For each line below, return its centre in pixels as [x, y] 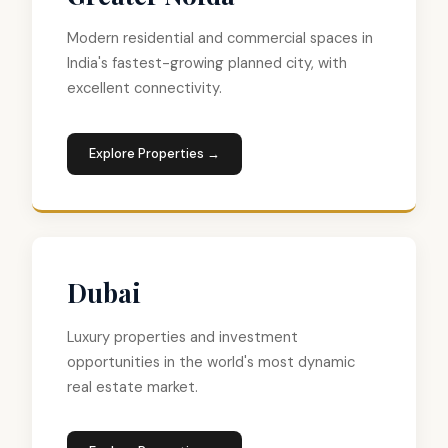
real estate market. [133, 386]
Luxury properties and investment [183, 336]
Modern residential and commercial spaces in [220, 38]
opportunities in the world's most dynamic [211, 361]
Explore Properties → [155, 153]
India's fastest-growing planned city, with [207, 63]
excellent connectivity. [145, 88]
